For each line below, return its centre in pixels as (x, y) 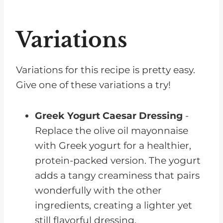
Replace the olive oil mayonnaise (111, 131)
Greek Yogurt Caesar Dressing (109, 116)
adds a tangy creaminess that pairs (117, 176)
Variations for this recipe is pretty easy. (106, 70)
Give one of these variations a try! (93, 85)
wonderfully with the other (98, 191)
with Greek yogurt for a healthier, (113, 146)
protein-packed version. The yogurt (118, 161)
